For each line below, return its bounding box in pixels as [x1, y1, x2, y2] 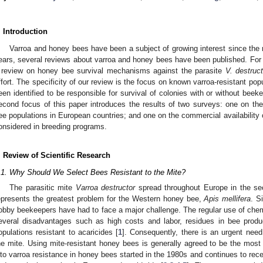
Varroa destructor [75, 183, 136, 192]
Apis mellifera [204, 194, 251, 203]
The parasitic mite [9, 183, 76, 192]
